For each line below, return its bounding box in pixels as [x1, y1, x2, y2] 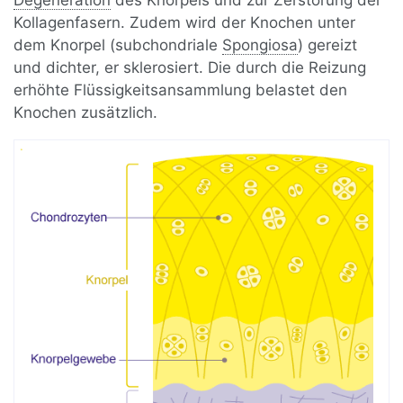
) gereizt [298, 36, 358, 55]
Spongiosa [222, 36, 299, 55]
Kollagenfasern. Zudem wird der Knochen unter [13, 13, 356, 32]
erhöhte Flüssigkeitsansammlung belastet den [13, 81, 348, 100]
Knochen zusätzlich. [13, 103, 158, 122]
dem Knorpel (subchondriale [13, 36, 223, 55]
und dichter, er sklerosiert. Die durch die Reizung [13, 58, 367, 77]
